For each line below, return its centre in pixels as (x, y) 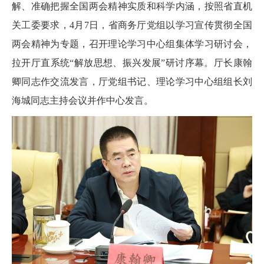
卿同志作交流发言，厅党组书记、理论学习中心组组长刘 (132, 81)
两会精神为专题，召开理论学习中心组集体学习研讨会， (132, 44)
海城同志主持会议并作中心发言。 (82, 100)
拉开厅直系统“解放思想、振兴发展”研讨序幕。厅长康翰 (132, 62)
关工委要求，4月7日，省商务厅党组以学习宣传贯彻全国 (132, 25)
